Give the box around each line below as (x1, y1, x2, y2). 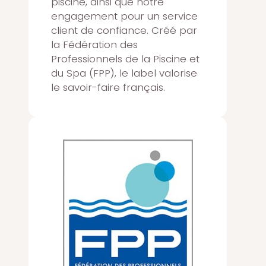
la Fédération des (51, 37, 138, 52)
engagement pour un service (51, 8, 198, 23)
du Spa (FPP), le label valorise (51, 65, 197, 80)
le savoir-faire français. (51, 80, 165, 94)
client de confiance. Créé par (51, 23, 197, 37)
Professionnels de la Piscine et (51, 51, 199, 66)
